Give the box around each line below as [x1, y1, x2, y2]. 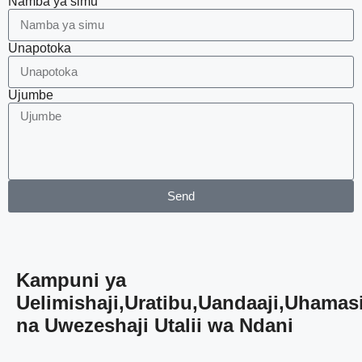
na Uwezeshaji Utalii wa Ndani [16, 314, 293, 336]
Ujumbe [8, 87, 53, 102]
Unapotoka [8, 40, 71, 55]
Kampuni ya [16, 268, 126, 291]
